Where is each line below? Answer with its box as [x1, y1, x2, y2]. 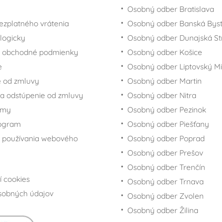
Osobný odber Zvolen [127, 191, 204, 201]
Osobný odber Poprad [127, 133, 205, 144]
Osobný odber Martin [127, 76, 202, 86]
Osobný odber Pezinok [127, 105, 206, 115]
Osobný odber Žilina [127, 205, 198, 216]
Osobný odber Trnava [127, 176, 204, 187]
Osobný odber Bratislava [127, 4, 214, 14]
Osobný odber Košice [127, 47, 202, 57]
